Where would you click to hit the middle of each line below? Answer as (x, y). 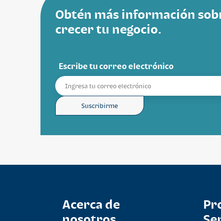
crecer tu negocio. (108, 29)
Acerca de (91, 204)
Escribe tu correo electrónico (116, 66)
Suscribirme (100, 106)
